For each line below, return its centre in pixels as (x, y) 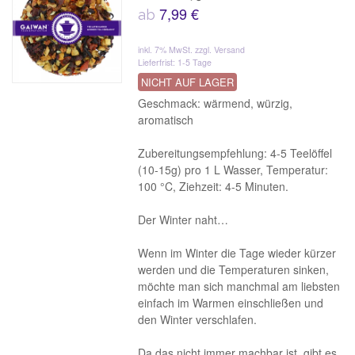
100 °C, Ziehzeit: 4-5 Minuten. (214, 186)
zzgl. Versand (220, 50)
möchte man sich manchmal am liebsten (239, 286)
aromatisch (166, 120)
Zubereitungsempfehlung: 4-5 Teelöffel (235, 153)
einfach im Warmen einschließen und (231, 303)
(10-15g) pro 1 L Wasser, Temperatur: (233, 170)
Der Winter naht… (183, 219)
